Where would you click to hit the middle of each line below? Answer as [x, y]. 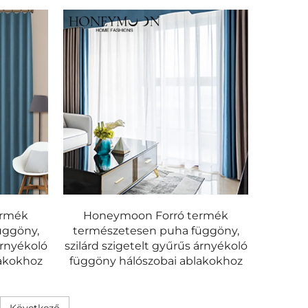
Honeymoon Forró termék [156, 215]
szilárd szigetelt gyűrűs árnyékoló [156, 245]
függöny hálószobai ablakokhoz [156, 261]
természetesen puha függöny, [156, 230]
